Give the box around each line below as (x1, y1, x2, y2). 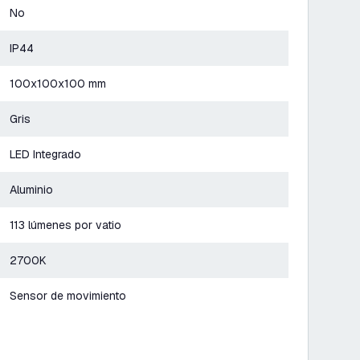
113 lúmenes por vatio (10, 218, 121, 232)
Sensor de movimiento (10, 288, 126, 303)
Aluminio (10, 182, 53, 197)
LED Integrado (10, 147, 81, 162)
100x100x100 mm (10, 76, 106, 91)
